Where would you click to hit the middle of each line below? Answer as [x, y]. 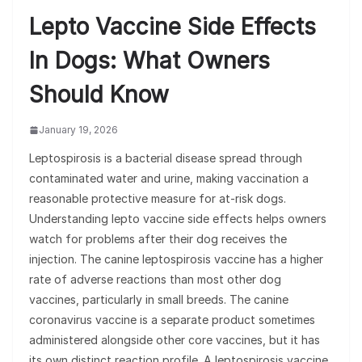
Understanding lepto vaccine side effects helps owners [178, 219]
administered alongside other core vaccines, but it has [175, 340]
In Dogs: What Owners [149, 61]
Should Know [99, 95]
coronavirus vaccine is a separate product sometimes [172, 320]
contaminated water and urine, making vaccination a [169, 179]
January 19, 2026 [78, 130]
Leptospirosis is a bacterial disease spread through [166, 158]
